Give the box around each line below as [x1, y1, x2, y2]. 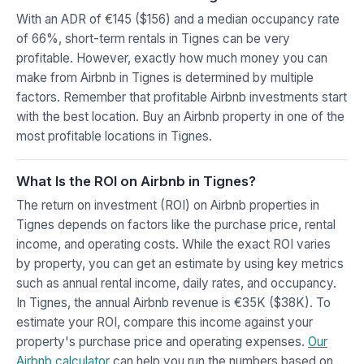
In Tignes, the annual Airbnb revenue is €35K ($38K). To [16, 294, 331, 310]
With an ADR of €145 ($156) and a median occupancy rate [16, 11, 340, 27]
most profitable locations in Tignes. [16, 128, 212, 144]
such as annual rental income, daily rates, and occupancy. [16, 275, 336, 291]
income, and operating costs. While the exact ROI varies [16, 236, 331, 252]
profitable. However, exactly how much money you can [16, 50, 327, 66]
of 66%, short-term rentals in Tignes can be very [16, 30, 290, 46]
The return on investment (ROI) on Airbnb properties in [16, 197, 319, 213]
